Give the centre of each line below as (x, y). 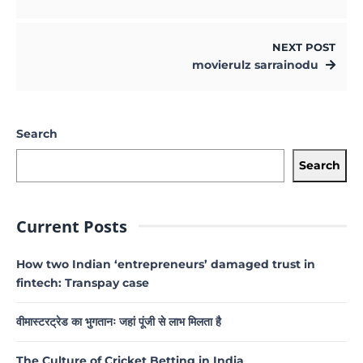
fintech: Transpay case (83, 282)
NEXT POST (304, 47)
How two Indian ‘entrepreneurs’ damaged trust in (166, 264)
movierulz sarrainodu (255, 64)
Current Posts (72, 226)
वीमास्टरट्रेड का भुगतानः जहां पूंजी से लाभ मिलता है (119, 321)
